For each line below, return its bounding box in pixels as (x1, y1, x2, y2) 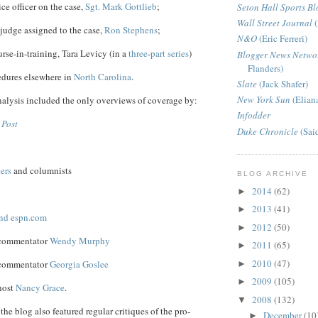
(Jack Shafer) (257, 77, 308, 90)
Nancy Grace (16, 281, 65, 295)
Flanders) (248, 61, 283, 75)
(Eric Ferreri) (257, 32, 307, 45)
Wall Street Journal (237, 16, 312, 30)
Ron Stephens (104, 23, 158, 37)
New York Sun (237, 93, 290, 106)
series (168, 47, 189, 60)
